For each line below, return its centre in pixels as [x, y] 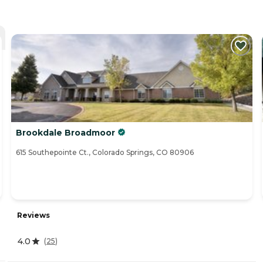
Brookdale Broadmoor [65, 133]
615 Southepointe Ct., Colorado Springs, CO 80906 [105, 153]
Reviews [33, 215]
